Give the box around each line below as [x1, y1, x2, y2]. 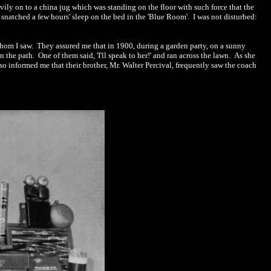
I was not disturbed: [193, 12, 257, 21]
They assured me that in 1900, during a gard [35, 41, 180, 50]
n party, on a [184, 41, 226, 50]
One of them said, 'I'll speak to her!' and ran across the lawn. [38, 51, 230, 60]
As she [232, 51, 255, 60]
